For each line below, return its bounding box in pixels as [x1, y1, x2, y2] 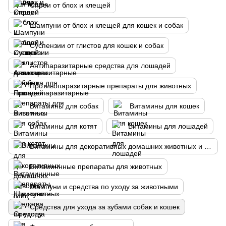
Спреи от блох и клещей [30, 1, 110, 9]
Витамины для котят [30, 122, 97, 130]
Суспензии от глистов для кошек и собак [30, 41, 163, 49]
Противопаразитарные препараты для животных [30, 82, 191, 90]
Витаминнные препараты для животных [30, 162, 162, 171]
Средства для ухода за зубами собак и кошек [30, 203, 180, 211]
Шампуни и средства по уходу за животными [30, 183, 178, 191]
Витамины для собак [30, 102, 98, 110]
